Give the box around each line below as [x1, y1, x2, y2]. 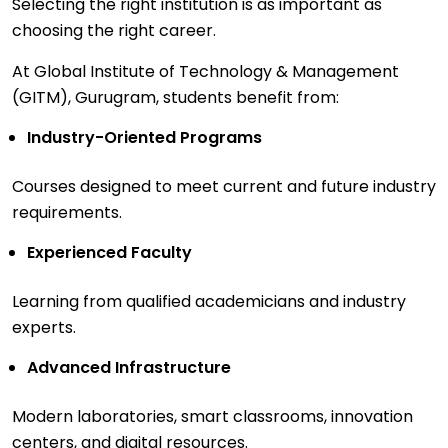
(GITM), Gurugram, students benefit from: [12, 86, 339, 110]
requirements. [12, 201, 122, 225]
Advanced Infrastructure [27, 356, 231, 380]
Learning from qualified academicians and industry [12, 290, 406, 314]
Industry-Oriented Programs [27, 126, 262, 150]
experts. [12, 316, 76, 340]
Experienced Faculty [27, 241, 192, 265]
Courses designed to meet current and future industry [12, 175, 436, 199]
